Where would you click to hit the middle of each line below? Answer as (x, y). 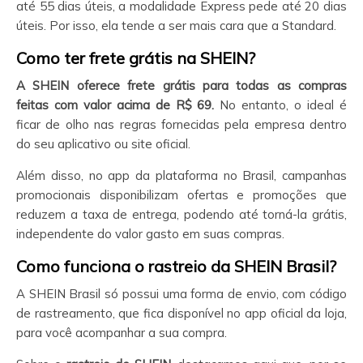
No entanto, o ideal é (281, 105)
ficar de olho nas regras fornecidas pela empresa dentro (181, 124)
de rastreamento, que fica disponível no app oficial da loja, (181, 313)
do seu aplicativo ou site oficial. (103, 144)
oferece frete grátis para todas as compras (211, 85)
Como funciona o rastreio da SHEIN (149, 266)
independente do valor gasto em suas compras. (150, 234)
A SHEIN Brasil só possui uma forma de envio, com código (181, 294)
